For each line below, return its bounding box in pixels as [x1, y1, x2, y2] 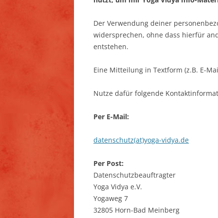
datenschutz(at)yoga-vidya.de [93, 135, 189, 145]
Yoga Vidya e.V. [93, 182, 142, 191]
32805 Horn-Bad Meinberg [93, 205, 180, 215]
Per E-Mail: [93, 111, 129, 121]
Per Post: [93, 158, 124, 168]
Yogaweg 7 [93, 193, 128, 203]
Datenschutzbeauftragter [93, 170, 176, 180]
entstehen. [93, 41, 128, 51]
